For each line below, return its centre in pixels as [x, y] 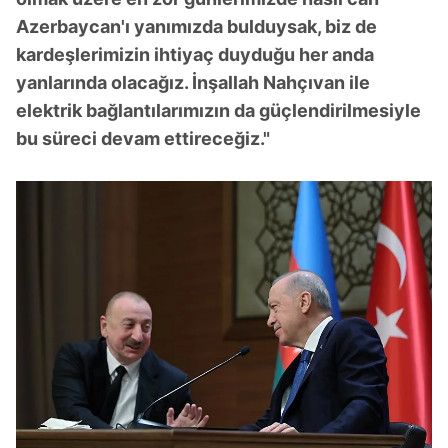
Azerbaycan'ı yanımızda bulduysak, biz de [196, 26]
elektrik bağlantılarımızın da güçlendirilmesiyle [218, 110]
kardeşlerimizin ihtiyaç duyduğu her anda [195, 54]
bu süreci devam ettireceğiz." [143, 138]
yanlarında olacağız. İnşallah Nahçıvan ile [193, 82]
